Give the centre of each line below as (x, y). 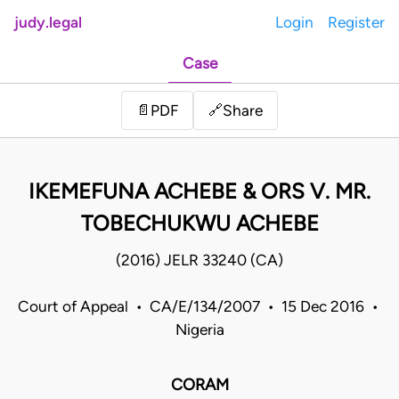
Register (356, 22)
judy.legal (48, 22)
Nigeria (199, 330)
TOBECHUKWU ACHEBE (199, 224)
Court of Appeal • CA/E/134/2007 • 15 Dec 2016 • (199, 307)
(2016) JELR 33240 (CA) (199, 261)
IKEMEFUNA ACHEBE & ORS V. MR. (199, 191)
